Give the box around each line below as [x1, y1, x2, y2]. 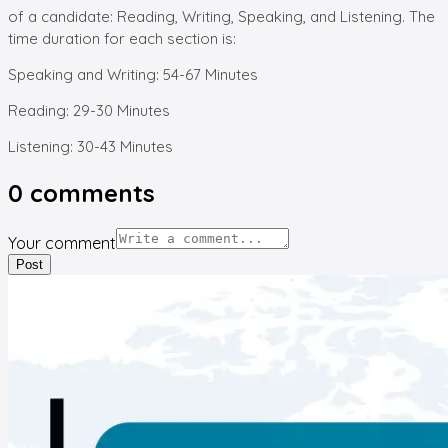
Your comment [8, 232, 116, 253]
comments [23, 177, 155, 208]
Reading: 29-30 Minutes [8, 100, 170, 120]
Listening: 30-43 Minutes [8, 136, 173, 156]
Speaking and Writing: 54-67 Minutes [8, 64, 258, 84]
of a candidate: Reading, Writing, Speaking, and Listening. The [8, 6, 435, 26]
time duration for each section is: [8, 28, 236, 48]
